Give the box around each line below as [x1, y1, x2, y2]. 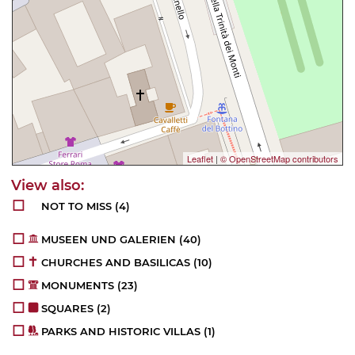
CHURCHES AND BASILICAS [41, 256, 191, 269]
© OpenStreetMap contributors [220, 152, 338, 166]
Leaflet [187, 152, 213, 166]
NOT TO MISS [41, 200, 113, 213]
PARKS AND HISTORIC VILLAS [41, 325, 201, 338]
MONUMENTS [41, 279, 115, 292]
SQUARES [41, 302, 94, 315]
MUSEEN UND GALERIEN [41, 233, 177, 246]
